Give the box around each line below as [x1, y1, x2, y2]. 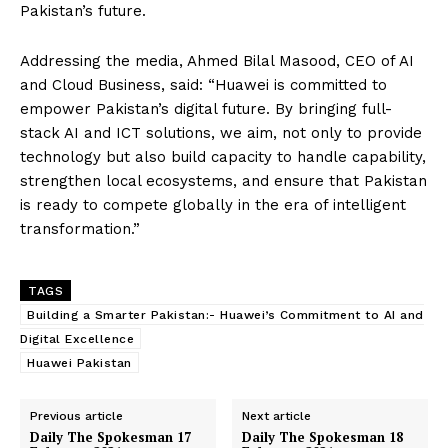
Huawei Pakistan [27, 355, 132, 370]
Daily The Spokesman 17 [30, 427, 191, 446]
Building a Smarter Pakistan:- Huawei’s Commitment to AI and [27, 307, 424, 322]
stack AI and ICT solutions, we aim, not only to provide [20, 123, 422, 142]
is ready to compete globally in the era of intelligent [20, 195, 406, 214]
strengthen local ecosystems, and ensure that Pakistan [20, 171, 427, 190]
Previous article [30, 408, 123, 423]
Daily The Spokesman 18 [242, 427, 404, 446]
